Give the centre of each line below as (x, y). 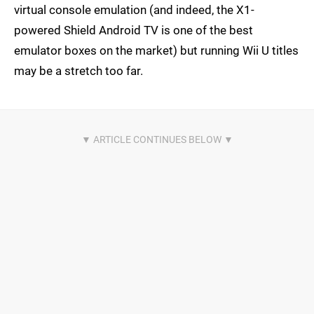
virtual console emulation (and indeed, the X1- (134, 10)
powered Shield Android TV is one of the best (134, 30)
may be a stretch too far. (78, 71)
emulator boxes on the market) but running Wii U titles (156, 50)
